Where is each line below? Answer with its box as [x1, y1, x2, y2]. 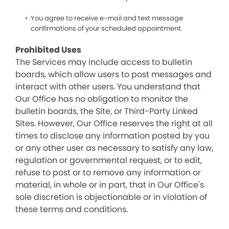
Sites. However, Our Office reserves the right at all [15, 118, 213, 129]
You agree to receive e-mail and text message [31, 13, 183, 23]
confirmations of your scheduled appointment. [31, 24, 182, 33]
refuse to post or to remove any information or [15, 167, 201, 178]
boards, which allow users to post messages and [15, 68, 212, 80]
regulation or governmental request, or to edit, [15, 154, 202, 166]
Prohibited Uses [15, 44, 81, 56]
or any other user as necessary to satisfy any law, [15, 142, 213, 154]
